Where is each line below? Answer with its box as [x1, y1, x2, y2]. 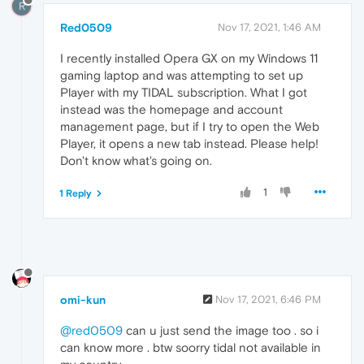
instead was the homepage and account [60, 102, 283, 116]
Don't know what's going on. [60, 153, 212, 167]
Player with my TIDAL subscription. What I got [60, 84, 307, 99]
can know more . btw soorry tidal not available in [60, 340, 321, 354]
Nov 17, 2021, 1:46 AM [218, 20, 321, 33]
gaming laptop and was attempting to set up [60, 67, 303, 82]
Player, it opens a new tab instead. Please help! [60, 136, 318, 150]
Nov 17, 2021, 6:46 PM [215, 292, 321, 305]
